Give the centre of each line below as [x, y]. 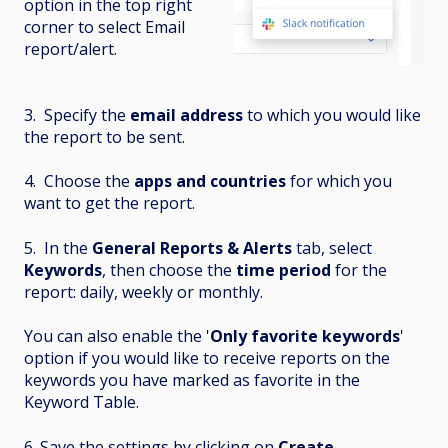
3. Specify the [77, 114]
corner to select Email [104, 26]
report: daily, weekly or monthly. [143, 291]
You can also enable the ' [117, 336]
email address [186, 114]
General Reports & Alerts [192, 247]
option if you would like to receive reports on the [207, 358]
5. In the [58, 247]
